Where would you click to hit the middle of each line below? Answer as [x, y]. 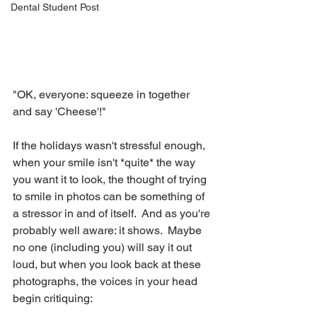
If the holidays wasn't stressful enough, [110, 145]
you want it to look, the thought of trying [111, 179]
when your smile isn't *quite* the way [105, 162]
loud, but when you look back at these [108, 264]
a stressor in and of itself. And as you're [113, 213]
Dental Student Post [55, 7]
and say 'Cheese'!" [59, 111]
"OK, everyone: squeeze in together [103, 94]
